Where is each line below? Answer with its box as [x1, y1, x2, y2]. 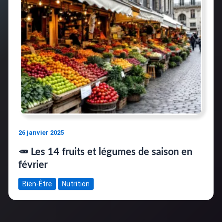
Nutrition [61, 179, 90, 188]
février [18, 160, 48, 170]
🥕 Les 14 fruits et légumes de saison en [18, 147, 192, 157]
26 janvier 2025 [18, 129, 64, 137]
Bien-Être [22, 179, 52, 188]
